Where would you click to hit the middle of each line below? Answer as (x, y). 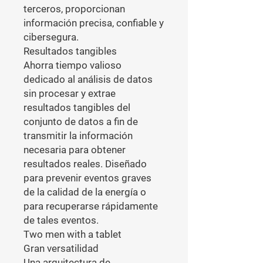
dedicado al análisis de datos (88, 79)
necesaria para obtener (75, 150)
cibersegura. (51, 37)
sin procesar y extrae (70, 93)
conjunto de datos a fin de (81, 122)
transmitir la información (78, 136)
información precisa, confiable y (94, 23)
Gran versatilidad (61, 248)
